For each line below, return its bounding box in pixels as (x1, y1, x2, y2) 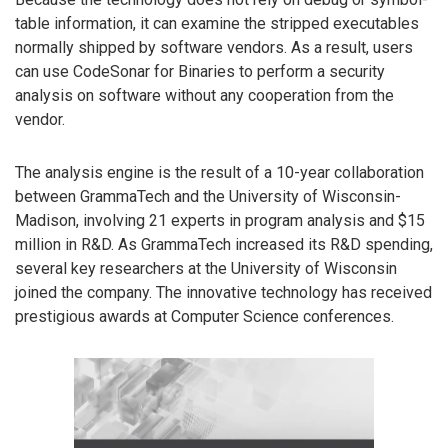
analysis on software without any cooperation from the (15, 86, 394, 106)
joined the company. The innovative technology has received (15, 282, 432, 302)
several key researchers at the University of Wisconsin (15, 258, 397, 278)
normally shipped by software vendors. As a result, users (15, 38, 413, 58)
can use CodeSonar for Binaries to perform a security (15, 62, 385, 82)
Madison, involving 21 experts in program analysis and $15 (15, 210, 425, 230)
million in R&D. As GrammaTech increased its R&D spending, (15, 234, 433, 254)
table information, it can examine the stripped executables (15, 14, 419, 34)
